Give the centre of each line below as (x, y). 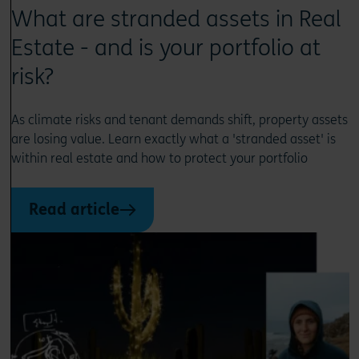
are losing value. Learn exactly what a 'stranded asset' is (173, 139)
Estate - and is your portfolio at (165, 48)
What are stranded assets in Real (176, 19)
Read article (74, 209)
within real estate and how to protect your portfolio (159, 158)
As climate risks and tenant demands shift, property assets (179, 119)
